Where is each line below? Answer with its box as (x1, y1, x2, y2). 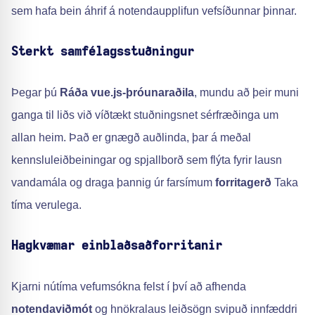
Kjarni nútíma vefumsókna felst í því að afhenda (11, 281, 246, 292)
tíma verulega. (11, 199, 82, 211)
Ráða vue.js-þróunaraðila (60, 86, 194, 98)
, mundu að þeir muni (194, 86, 299, 98)
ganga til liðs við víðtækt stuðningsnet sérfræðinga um (11, 109, 278, 121)
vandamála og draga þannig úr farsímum (11, 176, 215, 188)
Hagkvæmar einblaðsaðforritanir (11, 240, 222, 252)
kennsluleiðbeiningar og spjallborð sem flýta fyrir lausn (11, 154, 282, 166)
